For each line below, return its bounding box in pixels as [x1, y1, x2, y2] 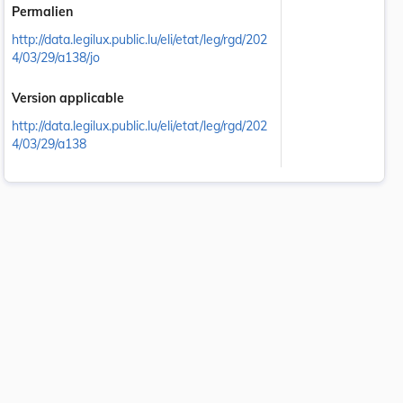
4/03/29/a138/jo [12, 49, 100, 66]
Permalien [12, 3, 73, 20]
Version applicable [12, 89, 124, 106]
